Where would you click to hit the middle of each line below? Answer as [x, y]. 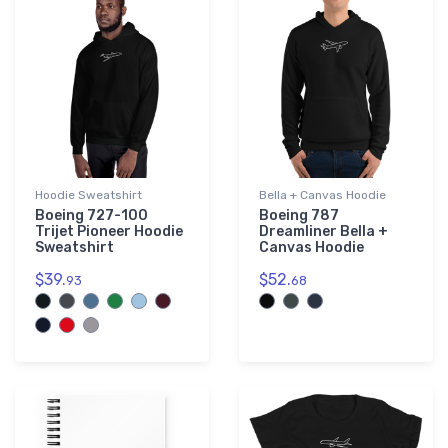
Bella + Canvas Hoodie [322, 195]
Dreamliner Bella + [323, 232]
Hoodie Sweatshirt [88, 195]
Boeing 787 [299, 216]
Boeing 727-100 [91, 216]
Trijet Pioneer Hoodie [109, 232]
